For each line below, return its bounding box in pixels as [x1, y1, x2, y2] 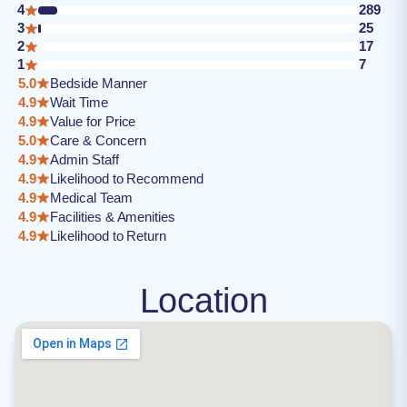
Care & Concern [50, 133, 146, 148]
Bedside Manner [50, 75, 147, 91]
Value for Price [50, 114, 136, 129]
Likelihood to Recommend [50, 171, 204, 186]
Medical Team [50, 190, 133, 205]
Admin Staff [50, 152, 119, 167]
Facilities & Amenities [50, 209, 176, 224]
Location [139, 282, 268, 320]
